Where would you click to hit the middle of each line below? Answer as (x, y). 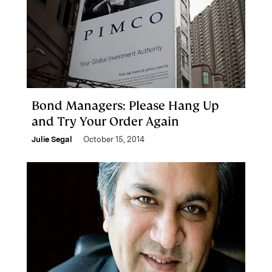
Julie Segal (52, 139)
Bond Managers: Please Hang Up (125, 106)
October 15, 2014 (114, 139)
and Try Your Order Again (105, 121)
